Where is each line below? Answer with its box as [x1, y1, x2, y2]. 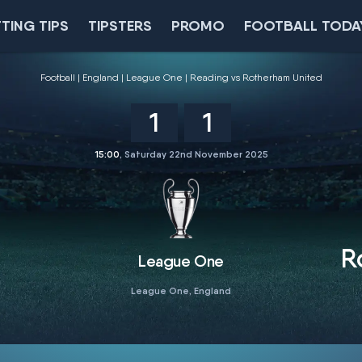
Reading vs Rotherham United [189, 72, 322, 83]
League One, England [131, 284, 231, 297]
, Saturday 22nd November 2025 [119, 148, 268, 160]
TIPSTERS [88, 16, 153, 35]
